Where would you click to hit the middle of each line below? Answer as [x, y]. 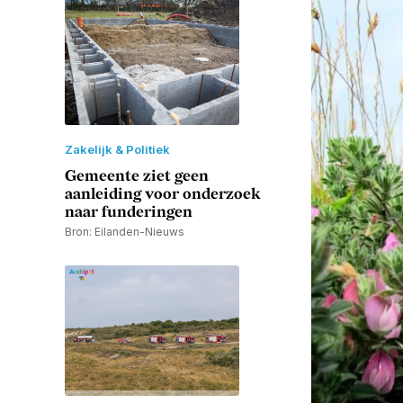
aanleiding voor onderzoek [163, 195]
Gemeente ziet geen [137, 177]
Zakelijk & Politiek [117, 150]
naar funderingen [129, 213]
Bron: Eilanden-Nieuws [125, 232]
